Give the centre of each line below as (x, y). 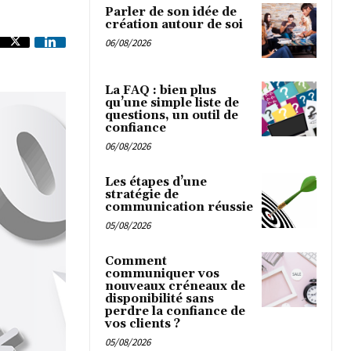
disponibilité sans (159, 299)
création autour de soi (174, 24)
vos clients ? (143, 324)
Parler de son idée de (171, 12)
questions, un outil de (172, 115)
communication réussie (179, 207)
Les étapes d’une (156, 182)
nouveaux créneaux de (175, 286)
